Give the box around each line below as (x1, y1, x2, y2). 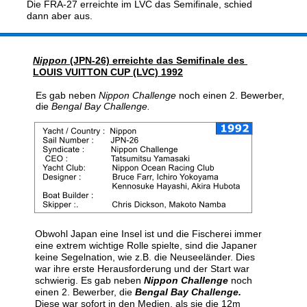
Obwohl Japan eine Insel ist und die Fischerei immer (35, 228, 265, 239)
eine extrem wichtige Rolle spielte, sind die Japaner (35, 240, 260, 251)
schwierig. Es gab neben (35, 275, 144, 286)
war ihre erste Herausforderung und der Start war (35, 263, 252, 274)
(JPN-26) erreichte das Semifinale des (70, 55, 247, 66)
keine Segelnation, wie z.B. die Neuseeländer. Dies (35, 251, 258, 262)
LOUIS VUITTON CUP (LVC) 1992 (33, 66, 183, 77)
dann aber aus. (27, 10, 93, 21)
